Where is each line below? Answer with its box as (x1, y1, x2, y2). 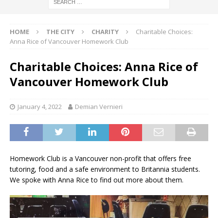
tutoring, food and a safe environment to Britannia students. (10, 164, 200, 174)
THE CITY (46, 27, 74, 36)
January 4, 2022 (18, 102, 62, 111)
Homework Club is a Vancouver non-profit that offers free (10, 153, 191, 163)
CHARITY (91, 27, 119, 36)
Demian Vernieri (75, 102, 123, 111)
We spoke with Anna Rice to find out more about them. (10, 175, 183, 184)
